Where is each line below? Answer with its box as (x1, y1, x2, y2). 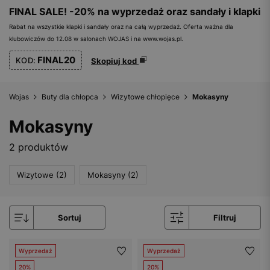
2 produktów (9, 141, 68, 153)
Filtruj (213, 213, 237, 222)
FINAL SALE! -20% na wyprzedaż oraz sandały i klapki (9, 5, 260, 17)
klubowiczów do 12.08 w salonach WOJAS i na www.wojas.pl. (9, 35, 183, 42)
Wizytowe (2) (17, 170, 67, 180)
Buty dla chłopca (42, 92, 98, 101)
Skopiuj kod (91, 56, 139, 66)
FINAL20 (36, 54, 76, 66)
